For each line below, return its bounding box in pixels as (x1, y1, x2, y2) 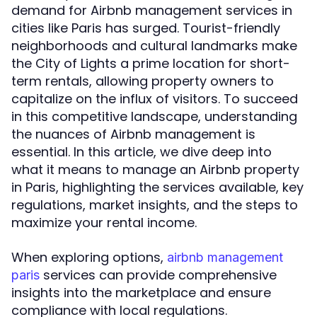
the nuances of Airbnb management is (11, 125, 255, 143)
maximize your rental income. (11, 214, 197, 231)
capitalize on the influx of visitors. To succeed (11, 90, 298, 108)
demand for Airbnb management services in (11, 1, 292, 19)
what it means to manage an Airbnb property (11, 161, 299, 178)
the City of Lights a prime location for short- (11, 54, 290, 72)
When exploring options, (11, 248, 167, 266)
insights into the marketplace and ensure (11, 284, 271, 301)
